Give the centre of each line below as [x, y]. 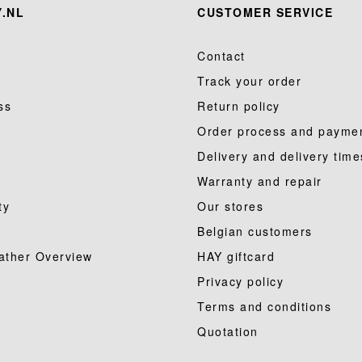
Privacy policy [240, 281]
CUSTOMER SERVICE [265, 12]
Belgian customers [255, 231]
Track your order [249, 81]
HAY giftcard [236, 256]
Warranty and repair [260, 181]
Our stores [230, 206]
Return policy [239, 106]
